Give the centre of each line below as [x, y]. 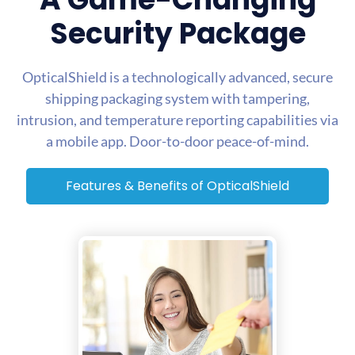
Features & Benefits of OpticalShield [177, 186]
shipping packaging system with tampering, [177, 99]
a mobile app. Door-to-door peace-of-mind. [177, 141]
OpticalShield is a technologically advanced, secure [177, 77]
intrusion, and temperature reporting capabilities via [177, 120]
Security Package [177, 34]
